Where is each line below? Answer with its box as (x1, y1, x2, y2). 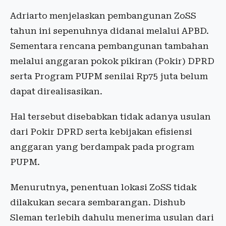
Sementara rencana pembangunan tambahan (10, 41, 209, 51)
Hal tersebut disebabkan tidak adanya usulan (10, 111, 211, 122)
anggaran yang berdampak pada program (10, 142, 194, 152)
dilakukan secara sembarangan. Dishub (10, 197, 185, 207)
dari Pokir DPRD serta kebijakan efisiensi (10, 127, 192, 137)
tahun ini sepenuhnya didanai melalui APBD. (10, 26, 209, 36)
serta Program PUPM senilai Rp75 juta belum (10, 71, 208, 81)
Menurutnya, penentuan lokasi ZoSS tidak (10, 182, 197, 192)
